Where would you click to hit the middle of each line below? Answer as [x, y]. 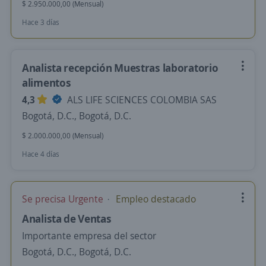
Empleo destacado [155, 199]
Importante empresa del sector [89, 236]
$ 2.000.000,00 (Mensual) [63, 136]
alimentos [47, 83]
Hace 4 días [41, 154]
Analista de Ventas [67, 218]
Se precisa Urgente [64, 199]
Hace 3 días [41, 22]
